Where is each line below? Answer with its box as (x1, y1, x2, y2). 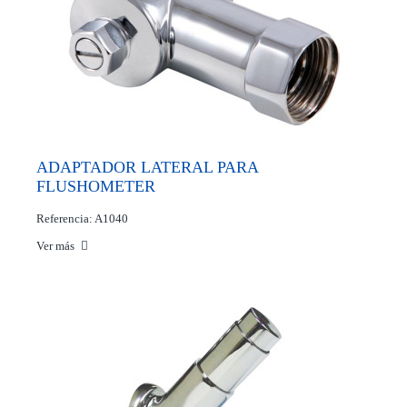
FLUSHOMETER (36, 177, 155, 195)
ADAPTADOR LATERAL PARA (36, 158, 258, 176)
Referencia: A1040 (36, 212, 128, 225)
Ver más (36, 239, 77, 253)
